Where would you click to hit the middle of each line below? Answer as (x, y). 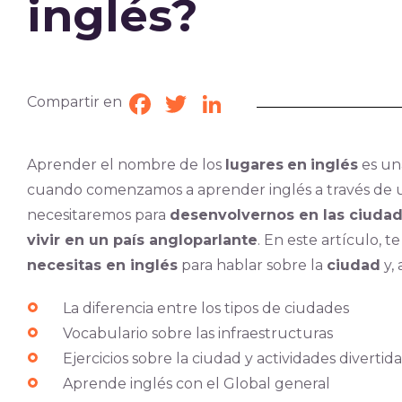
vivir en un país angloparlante (142, 240)
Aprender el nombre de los (126, 165)
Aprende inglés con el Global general (196, 384)
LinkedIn (258, 104)
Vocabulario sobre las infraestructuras (197, 333)
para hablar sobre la (252, 265)
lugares (254, 165)
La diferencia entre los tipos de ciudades (205, 308)
